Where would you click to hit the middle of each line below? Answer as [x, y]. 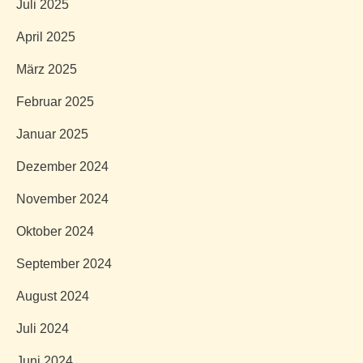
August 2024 [53, 296]
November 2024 [62, 199]
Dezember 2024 [62, 167]
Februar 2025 [55, 102]
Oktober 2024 [55, 231]
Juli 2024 [43, 329]
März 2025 [47, 69]
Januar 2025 [52, 134]
